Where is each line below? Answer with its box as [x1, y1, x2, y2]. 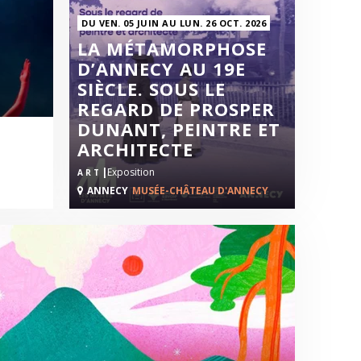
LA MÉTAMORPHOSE [77, 36, 267, 60]
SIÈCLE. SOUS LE [77, 77, 226, 101]
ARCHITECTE [77, 137, 193, 161]
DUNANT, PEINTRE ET [77, 117, 280, 141]
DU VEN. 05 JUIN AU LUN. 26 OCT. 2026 [81, 17, 266, 29]
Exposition [107, 165, 155, 179]
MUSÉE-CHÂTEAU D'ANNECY [132, 184, 268, 197]
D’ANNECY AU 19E [77, 56, 246, 81]
